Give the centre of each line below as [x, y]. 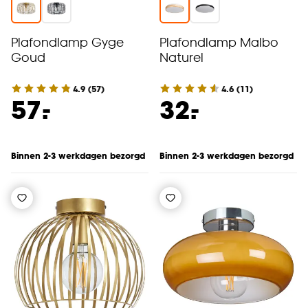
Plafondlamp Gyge [67, 42]
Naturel [181, 57]
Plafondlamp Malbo [219, 42]
